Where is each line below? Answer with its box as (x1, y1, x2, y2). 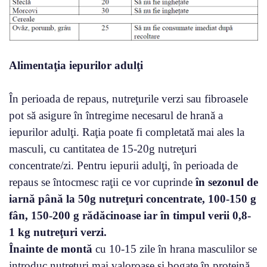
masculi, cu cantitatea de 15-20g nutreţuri (9, 142, 197, 155)
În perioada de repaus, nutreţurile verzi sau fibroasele (9, 92, 248, 105)
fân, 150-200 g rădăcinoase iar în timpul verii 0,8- (9, 209, 251, 222)
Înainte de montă (9, 242, 92, 255)
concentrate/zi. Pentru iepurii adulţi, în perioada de (9, 159, 238, 172)
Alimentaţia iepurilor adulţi (9, 58, 143, 72)
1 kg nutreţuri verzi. (9, 225, 107, 238)
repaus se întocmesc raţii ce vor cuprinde (9, 175, 195, 188)
